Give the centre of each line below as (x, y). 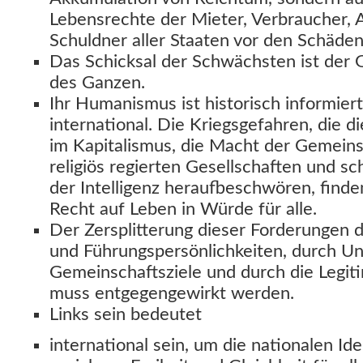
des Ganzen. (97, 83)
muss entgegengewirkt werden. (172, 293)
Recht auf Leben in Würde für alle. (183, 209)
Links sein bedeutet (126, 314)
